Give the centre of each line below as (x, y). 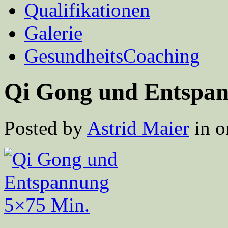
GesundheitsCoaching (112, 56)
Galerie (53, 33)
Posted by (46, 128)
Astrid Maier (138, 128)
